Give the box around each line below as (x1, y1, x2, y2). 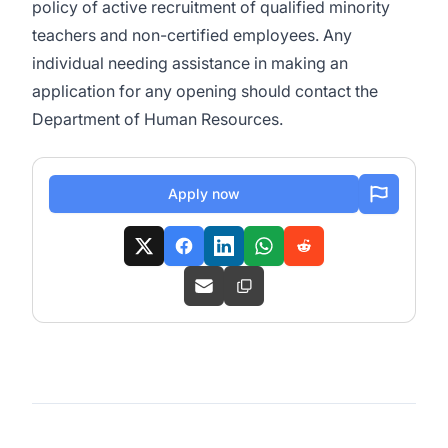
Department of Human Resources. (32, 109, 283, 129)
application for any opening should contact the (32, 81, 378, 101)
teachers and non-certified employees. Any (32, 25, 352, 45)
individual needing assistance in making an (32, 53, 348, 73)
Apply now (168, 185, 240, 202)
